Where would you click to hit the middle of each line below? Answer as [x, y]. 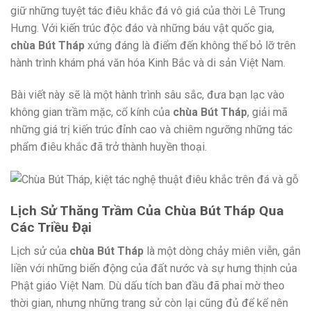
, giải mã [267, 112]
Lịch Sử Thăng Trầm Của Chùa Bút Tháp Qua [147, 210]
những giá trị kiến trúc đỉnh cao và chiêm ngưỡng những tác [151, 129]
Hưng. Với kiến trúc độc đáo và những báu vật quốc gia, [142, 28]
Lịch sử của [40, 251]
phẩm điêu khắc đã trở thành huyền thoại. [109, 146]
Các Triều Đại [51, 227]
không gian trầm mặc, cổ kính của [92, 112]
